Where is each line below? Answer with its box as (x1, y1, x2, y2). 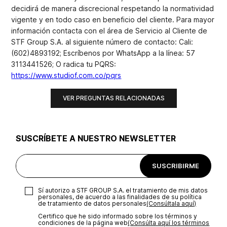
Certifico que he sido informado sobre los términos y (38, 212, 198, 220)
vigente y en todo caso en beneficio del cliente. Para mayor (11, 15, 215, 24)
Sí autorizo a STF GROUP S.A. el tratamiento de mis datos (38, 186, 208, 195)
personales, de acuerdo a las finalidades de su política (38, 193, 202, 201)
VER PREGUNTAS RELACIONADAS (62, 94, 165, 102)
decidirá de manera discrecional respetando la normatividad (11, 4, 214, 13)
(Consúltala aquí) (146, 200, 197, 208)
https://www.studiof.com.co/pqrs (11, 71, 122, 80)
